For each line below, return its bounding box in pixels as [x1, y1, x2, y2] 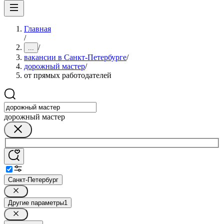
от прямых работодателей [24, 71, 111, 79]
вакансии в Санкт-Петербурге [24, 53, 126, 61]
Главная [24, 24, 51, 33]
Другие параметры [8, 198, 64, 206]
